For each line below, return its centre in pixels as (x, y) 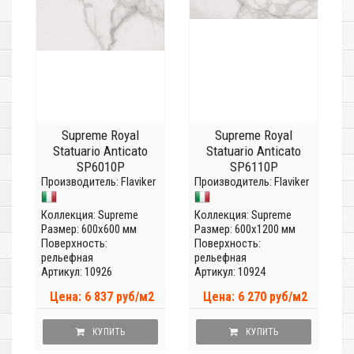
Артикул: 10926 (77, 272)
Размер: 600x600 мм (89, 230)
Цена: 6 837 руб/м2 (102, 297)
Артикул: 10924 (230, 272)
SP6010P (100, 167)
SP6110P (254, 167)
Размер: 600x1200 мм (245, 230)
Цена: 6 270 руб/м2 (255, 297)
